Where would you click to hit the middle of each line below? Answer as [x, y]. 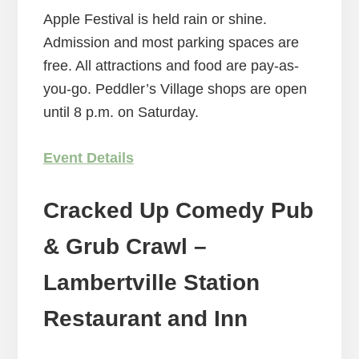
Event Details [88, 158]
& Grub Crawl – [125, 247]
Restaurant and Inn [145, 319]
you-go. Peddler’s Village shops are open [175, 89]
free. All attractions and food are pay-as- [171, 66]
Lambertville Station [151, 283]
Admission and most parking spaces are [171, 43]
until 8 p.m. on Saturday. [121, 113]
